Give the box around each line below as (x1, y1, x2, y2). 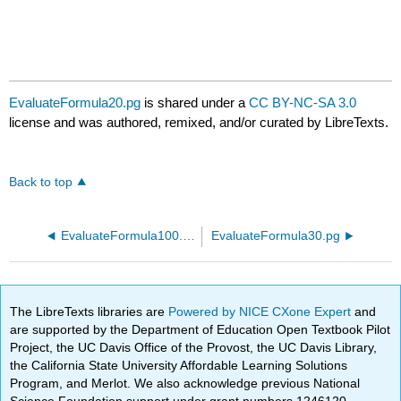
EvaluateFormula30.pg (210, 229, 340, 243)
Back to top (9, 175, 73, 190)
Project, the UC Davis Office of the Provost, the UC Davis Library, (10, 339, 378, 354)
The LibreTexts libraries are (10, 303, 169, 319)
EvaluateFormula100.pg (183, 229, 196, 243)
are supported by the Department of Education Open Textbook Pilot (10, 321, 391, 337)
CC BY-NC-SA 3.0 (249, 95, 357, 111)
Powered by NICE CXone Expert (168, 303, 355, 319)
